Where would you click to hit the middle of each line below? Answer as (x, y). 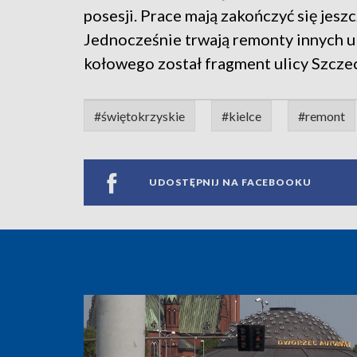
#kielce (241, 116)
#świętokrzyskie (139, 116)
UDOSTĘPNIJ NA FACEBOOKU (230, 182)
